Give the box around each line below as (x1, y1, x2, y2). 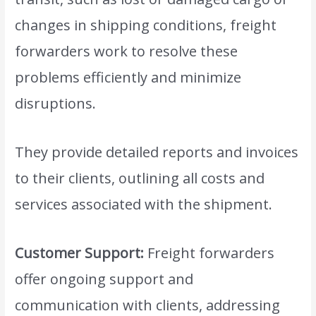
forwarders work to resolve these (15, 42, 238, 61)
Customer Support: (15, 243, 145, 263)
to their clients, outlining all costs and (15, 169, 265, 188)
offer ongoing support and (15, 269, 194, 289)
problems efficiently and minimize (15, 68, 242, 87)
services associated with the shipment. (15, 195, 273, 214)
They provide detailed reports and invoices (15, 142, 299, 162)
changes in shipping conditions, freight (15, 16, 277, 35)
